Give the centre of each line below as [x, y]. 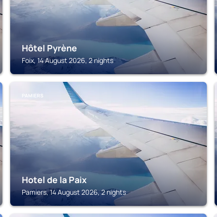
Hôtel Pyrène [50, 48]
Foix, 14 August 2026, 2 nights [68, 60]
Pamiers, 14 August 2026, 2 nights [74, 192]
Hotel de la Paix [54, 180]
